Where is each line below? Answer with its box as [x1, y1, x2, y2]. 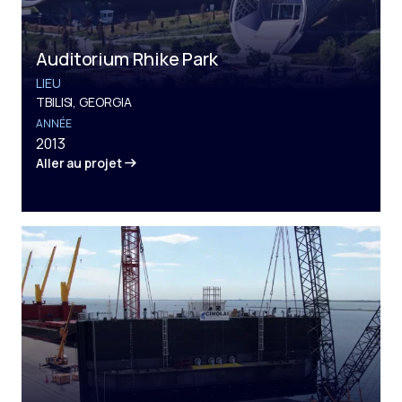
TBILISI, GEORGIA [36, 92, 132, 110]
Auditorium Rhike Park [36, 46, 218, 71]
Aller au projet [36, 153, 122, 171]
